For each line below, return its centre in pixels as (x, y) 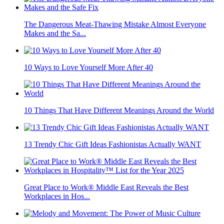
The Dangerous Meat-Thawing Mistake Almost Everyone (115, 24)
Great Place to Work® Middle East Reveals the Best (106, 187)
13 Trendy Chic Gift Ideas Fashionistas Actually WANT (112, 144)
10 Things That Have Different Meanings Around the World (119, 110)
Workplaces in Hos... (57, 196)
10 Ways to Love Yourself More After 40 (88, 67)
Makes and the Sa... (55, 33)
